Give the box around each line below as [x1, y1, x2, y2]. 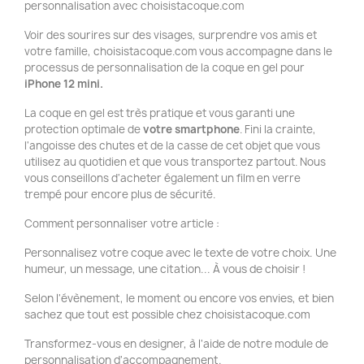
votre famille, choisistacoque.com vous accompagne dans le [24, 44, 332, 58]
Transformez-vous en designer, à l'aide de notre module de [24, 336, 328, 351]
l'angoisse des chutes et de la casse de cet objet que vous [24, 138, 320, 153]
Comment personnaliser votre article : [24, 216, 219, 231]
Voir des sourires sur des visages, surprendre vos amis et [24, 28, 317, 42]
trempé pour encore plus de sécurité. [24, 187, 215, 201]
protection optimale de [24, 122, 143, 136]
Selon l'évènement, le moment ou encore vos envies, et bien [24, 291, 334, 305]
